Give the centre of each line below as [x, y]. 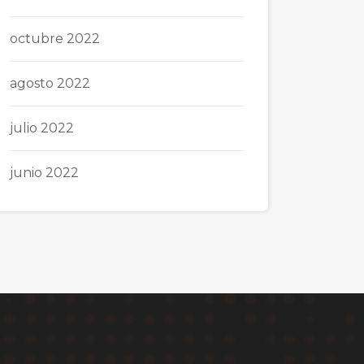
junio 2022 [44, 173]
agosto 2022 [50, 83]
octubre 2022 [55, 39]
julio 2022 [42, 128]
